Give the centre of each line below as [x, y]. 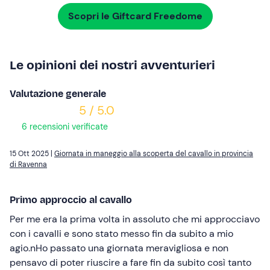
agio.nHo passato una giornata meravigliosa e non [119, 248]
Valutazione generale [58, 94]
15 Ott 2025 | [32, 154]
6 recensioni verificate [64, 127]
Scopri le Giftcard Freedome [135, 16]
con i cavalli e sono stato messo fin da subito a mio [121, 234]
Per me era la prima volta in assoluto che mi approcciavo [135, 219]
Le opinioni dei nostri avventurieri [112, 65]
